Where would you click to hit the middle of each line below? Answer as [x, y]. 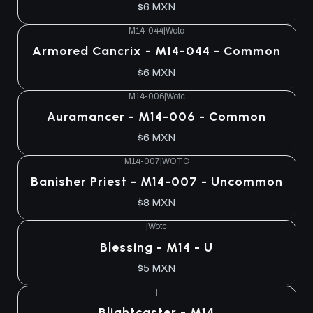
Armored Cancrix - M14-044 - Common [156, 51]
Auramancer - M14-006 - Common [156, 116]
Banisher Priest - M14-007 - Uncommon [156, 182]
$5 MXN [156, 268]
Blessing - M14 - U [156, 247]
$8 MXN [156, 203]
